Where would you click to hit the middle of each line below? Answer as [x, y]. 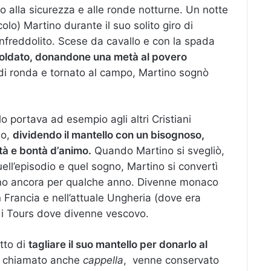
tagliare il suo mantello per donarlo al [118, 245]
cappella [103, 260]
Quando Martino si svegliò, [158, 151]
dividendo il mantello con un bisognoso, [109, 135]
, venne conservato [171, 260]
